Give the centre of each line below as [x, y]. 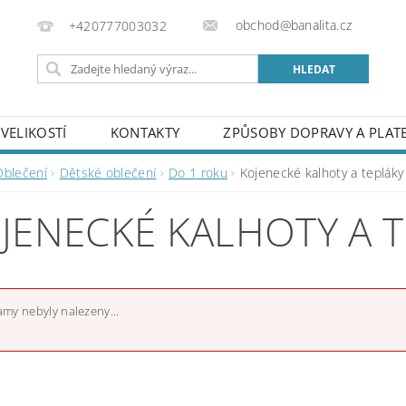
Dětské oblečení [108, 173]
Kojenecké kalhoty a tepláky [322, 173]
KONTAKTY [145, 132]
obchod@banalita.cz [292, 25]
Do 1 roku [198, 173]
